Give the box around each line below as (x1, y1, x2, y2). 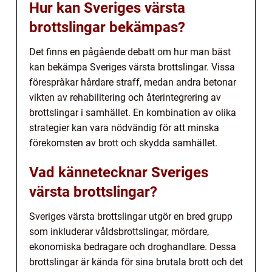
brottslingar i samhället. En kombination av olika (29, 107, 236, 119)
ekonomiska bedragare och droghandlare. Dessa (29, 241, 236, 253)
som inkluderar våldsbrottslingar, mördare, (29, 226, 209, 238)
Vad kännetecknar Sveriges (29, 164, 208, 182)
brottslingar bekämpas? (29, 19, 185, 36)
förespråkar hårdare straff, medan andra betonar (29, 76, 236, 89)
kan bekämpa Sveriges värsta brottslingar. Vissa (29, 61, 235, 73)
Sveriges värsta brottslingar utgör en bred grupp (29, 211, 233, 223)
